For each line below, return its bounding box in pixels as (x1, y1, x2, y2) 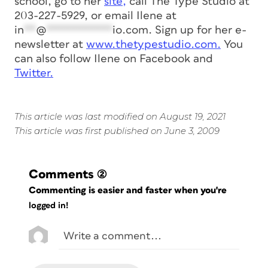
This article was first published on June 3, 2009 (14, 124, 220, 136)
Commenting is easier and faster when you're (29, 185, 230, 195)
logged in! (29, 201, 68, 211)
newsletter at (14, 38, 86, 50)
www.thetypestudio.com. (86, 38, 221, 50)
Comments (29, 167, 94, 181)
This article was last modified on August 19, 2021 (14, 110, 226, 122)
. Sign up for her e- (148, 24, 246, 36)
